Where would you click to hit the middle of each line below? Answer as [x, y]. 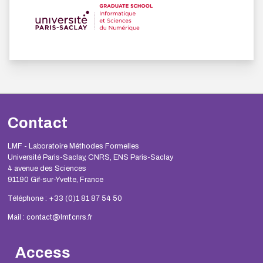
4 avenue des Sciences [47, 169]
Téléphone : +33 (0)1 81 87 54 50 [65, 199]
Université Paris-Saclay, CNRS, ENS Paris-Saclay [90, 158]
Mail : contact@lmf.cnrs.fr [50, 218]
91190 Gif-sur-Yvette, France [55, 180]
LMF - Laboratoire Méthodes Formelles [73, 146]
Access [43, 252]
